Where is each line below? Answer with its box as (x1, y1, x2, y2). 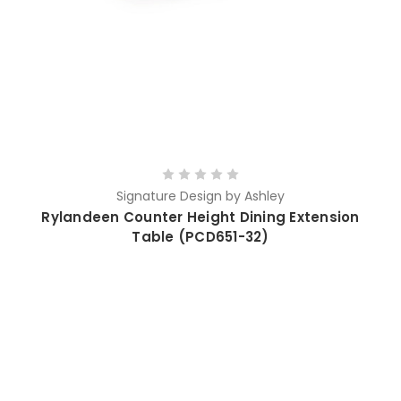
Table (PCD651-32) (132, 232, 269, 246)
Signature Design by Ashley (116, 191, 285, 205)
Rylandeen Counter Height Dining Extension (41, 212, 360, 226)
